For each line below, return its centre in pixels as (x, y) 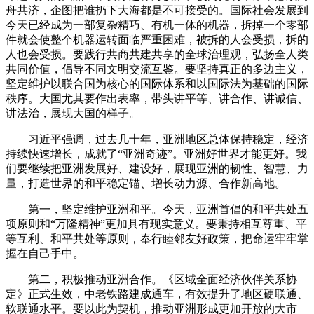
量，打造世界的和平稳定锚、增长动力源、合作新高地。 (146, 183)
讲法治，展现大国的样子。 (73, 113)
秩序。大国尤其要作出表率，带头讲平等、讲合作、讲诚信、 (157, 98)
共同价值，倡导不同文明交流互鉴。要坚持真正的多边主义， (157, 69)
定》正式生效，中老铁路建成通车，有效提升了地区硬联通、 (157, 294)
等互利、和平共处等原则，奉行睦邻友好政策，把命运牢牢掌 (157, 238)
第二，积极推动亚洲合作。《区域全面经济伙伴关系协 (151, 279)
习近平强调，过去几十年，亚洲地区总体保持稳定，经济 (157, 139)
